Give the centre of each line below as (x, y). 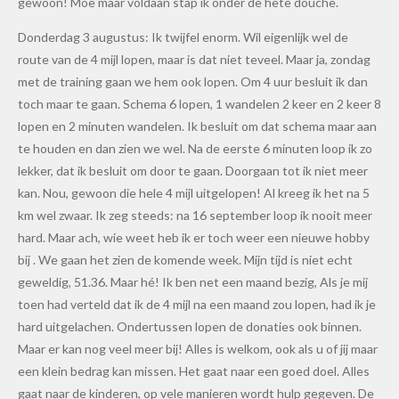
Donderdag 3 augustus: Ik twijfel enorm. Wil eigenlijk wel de (183, 37)
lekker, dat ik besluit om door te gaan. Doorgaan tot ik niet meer (193, 170)
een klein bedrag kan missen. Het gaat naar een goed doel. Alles (194, 370)
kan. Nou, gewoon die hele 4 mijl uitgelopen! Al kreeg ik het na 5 (194, 192)
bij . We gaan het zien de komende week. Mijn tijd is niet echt (185, 259)
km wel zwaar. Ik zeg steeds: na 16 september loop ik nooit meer (195, 215)
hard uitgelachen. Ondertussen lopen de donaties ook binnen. (190, 326)
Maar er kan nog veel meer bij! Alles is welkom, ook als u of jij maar (198, 348)
